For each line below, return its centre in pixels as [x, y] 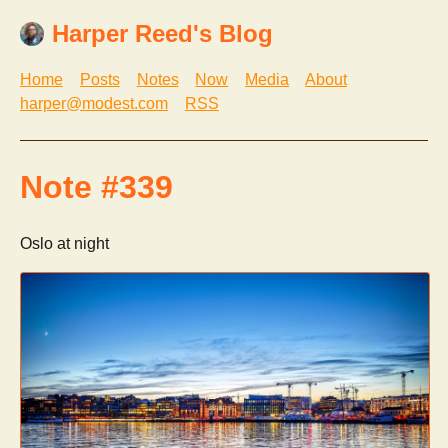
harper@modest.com [94, 104]
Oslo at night [64, 244]
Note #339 [96, 186]
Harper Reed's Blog [162, 34]
